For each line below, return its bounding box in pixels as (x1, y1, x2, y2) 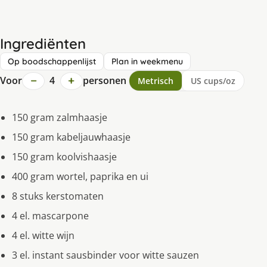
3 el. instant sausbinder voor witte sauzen (12, 249, 199, 262)
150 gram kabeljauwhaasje (12, 131, 131, 144)
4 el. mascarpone (12, 209, 89, 223)
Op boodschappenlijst (8, 56, 96, 67)
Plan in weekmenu (111, 56, 183, 67)
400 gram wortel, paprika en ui (12, 170, 148, 184)
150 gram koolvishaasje (12, 150, 117, 164)
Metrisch (137, 75, 173, 87)
